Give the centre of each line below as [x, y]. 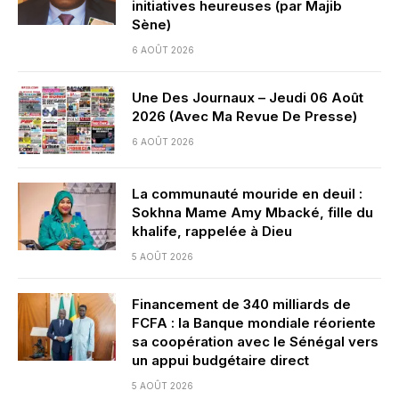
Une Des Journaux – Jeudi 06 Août [248, 97]
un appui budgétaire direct [220, 360]
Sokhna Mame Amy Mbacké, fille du [252, 212]
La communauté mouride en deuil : [247, 193]
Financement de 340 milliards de [241, 304]
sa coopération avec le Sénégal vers [255, 341]
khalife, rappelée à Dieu [212, 231]
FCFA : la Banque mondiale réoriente [254, 322]
